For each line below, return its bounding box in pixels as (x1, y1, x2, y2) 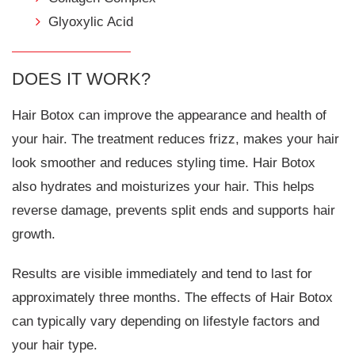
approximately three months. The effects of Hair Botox (12, 289, 333, 305)
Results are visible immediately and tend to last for (12, 265, 312, 281)
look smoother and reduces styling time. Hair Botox (12, 155, 315, 170)
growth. (12, 226, 55, 242)
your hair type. (12, 337, 97, 353)
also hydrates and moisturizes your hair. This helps (12, 178, 315, 194)
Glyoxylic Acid (48, 14, 133, 30)
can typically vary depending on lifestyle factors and (12, 313, 319, 329)
